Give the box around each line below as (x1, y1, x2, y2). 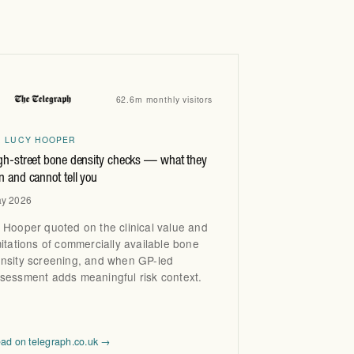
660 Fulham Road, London (141, 2, 284, 17)
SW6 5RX (141, 15, 194, 30)
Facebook (167, 41, 257, 68)
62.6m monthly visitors (115, 92, 213, 105)
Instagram (140, 41, 233, 68)
